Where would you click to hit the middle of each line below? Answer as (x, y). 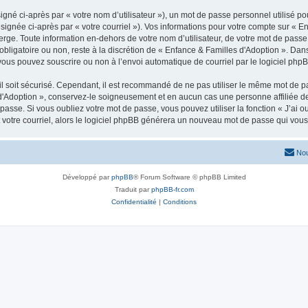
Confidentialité (134, 201)
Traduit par (133, 189)
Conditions (180, 201)
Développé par (87, 177)
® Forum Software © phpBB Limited (189, 177)
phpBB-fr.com (172, 189)
